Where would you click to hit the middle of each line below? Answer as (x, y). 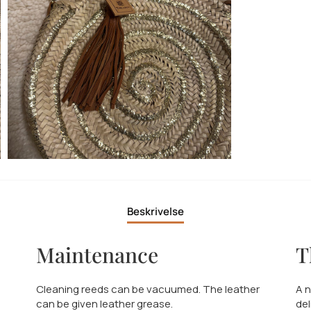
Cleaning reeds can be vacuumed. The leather (148, 289)
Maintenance (98, 255)
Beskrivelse (155, 211)
